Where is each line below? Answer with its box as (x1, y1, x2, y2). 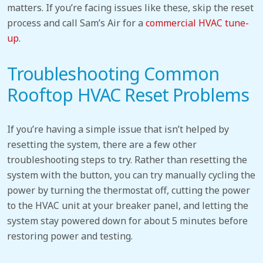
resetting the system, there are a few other (7, 137, 197, 151)
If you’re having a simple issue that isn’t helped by (7, 122, 229, 136)
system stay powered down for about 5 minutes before (7, 214, 248, 227)
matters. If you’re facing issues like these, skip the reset (7, 1, 254, 15)
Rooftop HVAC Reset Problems (7, 83, 249, 107)
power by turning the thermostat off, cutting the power (7, 183, 250, 197)
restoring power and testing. (7, 229, 133, 242)
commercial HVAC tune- (146, 16, 249, 30)
